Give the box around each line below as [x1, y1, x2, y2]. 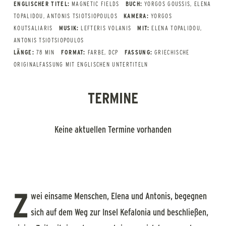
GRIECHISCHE [154, 48, 190, 56]
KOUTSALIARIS [14, 24, 53, 32]
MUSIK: [59, 24, 79, 32]
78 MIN [36, 48, 55, 56]
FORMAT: [61, 48, 86, 56]
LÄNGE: [14, 48, 34, 56]
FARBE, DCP [87, 48, 119, 56]
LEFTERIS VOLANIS [81, 24, 132, 32]
